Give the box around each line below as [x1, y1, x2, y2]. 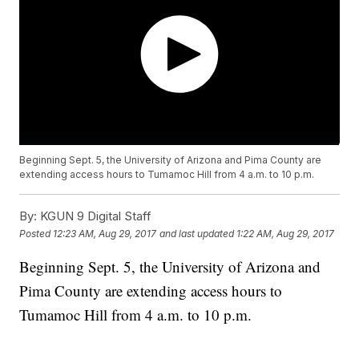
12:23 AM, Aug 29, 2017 [53, 227, 157, 240]
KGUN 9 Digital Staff [37, 208, 152, 224]
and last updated [159, 227, 235, 240]
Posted [19, 227, 54, 240]
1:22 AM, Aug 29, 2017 [236, 227, 335, 240]
